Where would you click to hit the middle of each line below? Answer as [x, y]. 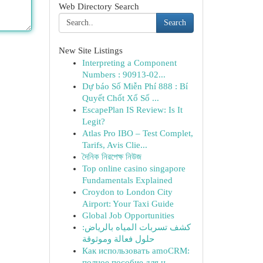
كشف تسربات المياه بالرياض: [136, 227]
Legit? [93, 122]
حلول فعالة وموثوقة [118, 239]
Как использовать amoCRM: [136, 251]
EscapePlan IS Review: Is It [132, 110]
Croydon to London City [127, 192]
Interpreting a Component [129, 63]
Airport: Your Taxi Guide [128, 204]
